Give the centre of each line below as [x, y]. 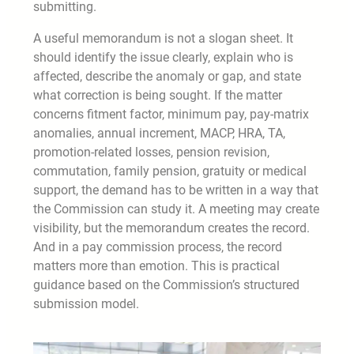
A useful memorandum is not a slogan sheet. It [163, 38]
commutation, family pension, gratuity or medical [170, 171]
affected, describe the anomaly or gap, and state [167, 76]
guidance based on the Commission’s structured [166, 284]
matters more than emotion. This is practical [156, 265]
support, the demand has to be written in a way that [176, 190]
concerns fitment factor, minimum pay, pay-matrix [171, 114]
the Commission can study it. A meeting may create [176, 209]
